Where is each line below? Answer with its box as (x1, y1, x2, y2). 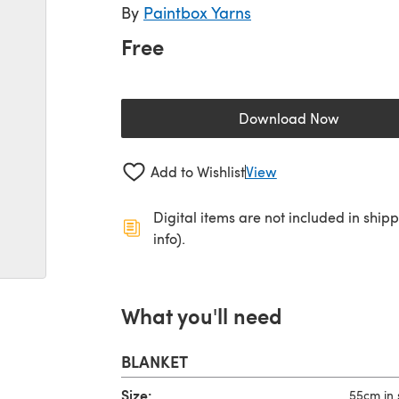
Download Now (238, 109, 339, 127)
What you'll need (121, 299, 282, 330)
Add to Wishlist (150, 162, 245, 182)
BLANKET (121, 349, 188, 372)
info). (153, 228, 185, 248)
